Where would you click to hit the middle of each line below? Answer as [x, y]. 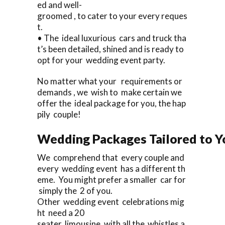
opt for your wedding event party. [101, 60]
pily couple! [62, 114]
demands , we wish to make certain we [110, 92]
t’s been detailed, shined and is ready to [112, 49]
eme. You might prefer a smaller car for [112, 179]
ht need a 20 [61, 212]
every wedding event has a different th [111, 168]
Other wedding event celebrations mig [111, 201]
